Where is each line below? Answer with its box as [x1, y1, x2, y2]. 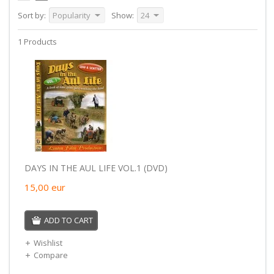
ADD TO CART [43, 214, 93, 226]
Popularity [52, 9, 91, 21]
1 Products [17, 35, 57, 47]
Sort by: [17, 9, 46, 21]
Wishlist [33, 237, 62, 248]
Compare [33, 249, 68, 261]
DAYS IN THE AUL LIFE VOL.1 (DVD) [24, 161, 168, 174]
